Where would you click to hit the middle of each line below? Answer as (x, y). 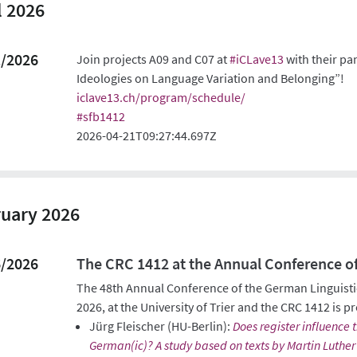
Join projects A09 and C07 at (153, 59)
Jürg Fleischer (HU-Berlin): (161, 326)
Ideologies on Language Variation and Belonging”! (211, 78)
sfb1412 (104, 117)
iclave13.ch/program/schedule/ (161, 98)
